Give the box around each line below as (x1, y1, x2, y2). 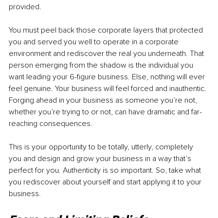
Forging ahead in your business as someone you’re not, (9, 95, 199, 106)
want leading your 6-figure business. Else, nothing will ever (9, 72, 207, 82)
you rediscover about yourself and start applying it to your (9, 177, 203, 187)
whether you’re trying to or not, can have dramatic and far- (9, 107, 202, 117)
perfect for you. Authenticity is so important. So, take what (9, 165, 203, 176)
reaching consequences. (9, 119, 94, 129)
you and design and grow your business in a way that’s (9, 154, 193, 164)
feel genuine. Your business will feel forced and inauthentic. (9, 84, 208, 94)
